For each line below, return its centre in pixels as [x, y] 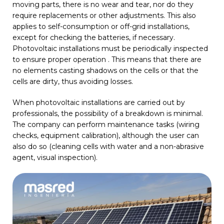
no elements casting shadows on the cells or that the [105, 71]
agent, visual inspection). [55, 158]
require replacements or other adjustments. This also [104, 16]
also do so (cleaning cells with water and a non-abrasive [108, 147]
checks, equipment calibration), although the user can [106, 136]
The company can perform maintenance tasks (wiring [106, 125]
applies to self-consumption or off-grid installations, [101, 27]
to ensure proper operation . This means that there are [107, 60]
